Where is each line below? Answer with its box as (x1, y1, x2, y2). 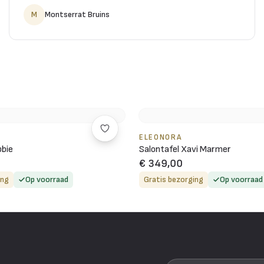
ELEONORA (139, 132, 182, 142)
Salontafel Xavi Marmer (139, 143, 231, 155)
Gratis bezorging (144, 174, 203, 184)
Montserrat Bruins (44, 9, 110, 19)
